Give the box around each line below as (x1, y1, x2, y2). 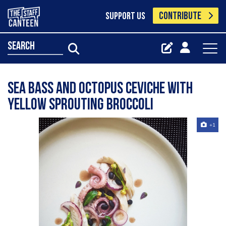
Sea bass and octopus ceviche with (8, 81, 193, 97)
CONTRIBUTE (159, 11, 202, 22)
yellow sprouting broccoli (8, 97, 153, 114)
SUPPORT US (105, 12, 145, 22)
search (8, 40, 35, 52)
